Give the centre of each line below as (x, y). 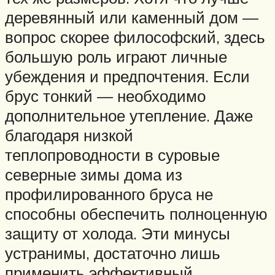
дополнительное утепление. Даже (129, 116)
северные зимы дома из (94, 175)
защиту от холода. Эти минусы (118, 234)
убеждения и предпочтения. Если (127, 76)
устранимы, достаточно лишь (113, 253)
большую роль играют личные (116, 57)
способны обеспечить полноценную (136, 214)
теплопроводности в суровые (112, 155)
